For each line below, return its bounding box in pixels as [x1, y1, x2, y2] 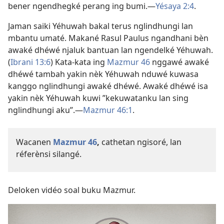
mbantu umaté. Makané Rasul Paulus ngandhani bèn [8, 32, 208, 44]
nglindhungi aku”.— [8, 104, 83, 116]
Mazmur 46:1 [83, 104, 132, 116]
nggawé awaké [150, 56, 209, 68]
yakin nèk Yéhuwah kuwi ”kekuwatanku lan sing [8, 92, 188, 104]
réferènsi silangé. [16, 148, 81, 160]
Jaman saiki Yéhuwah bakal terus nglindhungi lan [8, 20, 193, 32]
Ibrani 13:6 [10, 56, 50, 68]
